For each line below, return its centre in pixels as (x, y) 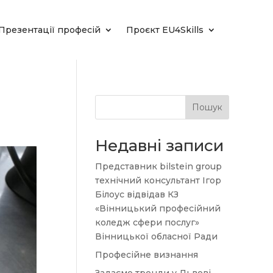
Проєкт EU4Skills (165, 30)
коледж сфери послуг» (147, 222)
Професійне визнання (146, 255)
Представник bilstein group (158, 166)
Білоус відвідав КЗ (136, 194)
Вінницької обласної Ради (156, 236)
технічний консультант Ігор (158, 180)
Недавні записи (159, 146)
